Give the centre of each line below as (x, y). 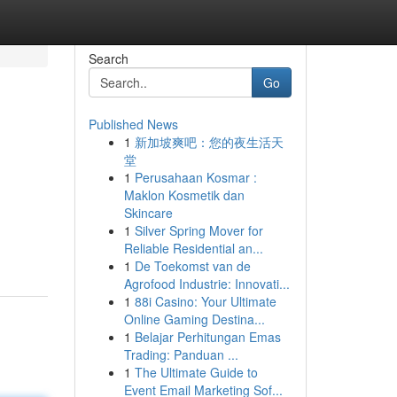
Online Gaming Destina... (194, 319)
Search (108, 58)
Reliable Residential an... (193, 248)
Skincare (148, 213)
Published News (133, 124)
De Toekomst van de (192, 266)
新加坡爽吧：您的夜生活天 (209, 142)
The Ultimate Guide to (196, 372)
